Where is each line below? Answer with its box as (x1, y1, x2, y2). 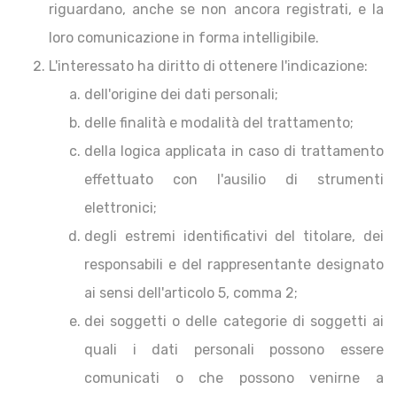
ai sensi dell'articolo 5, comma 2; (84, 284, 298, 301)
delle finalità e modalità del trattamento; (84, 114, 354, 131)
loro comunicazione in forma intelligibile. (49, 29, 319, 46)
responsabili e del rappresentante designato (84, 256, 384, 273)
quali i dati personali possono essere (84, 341, 384, 358)
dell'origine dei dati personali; (84, 86, 278, 103)
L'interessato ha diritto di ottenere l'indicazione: (49, 58, 368, 74)
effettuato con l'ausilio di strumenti (84, 171, 384, 188)
